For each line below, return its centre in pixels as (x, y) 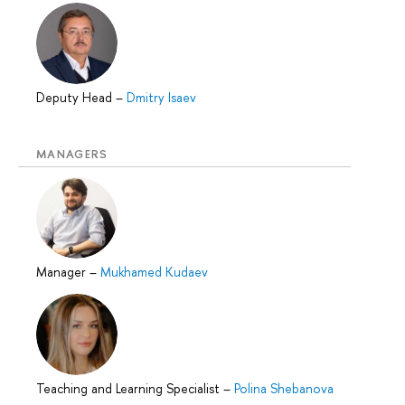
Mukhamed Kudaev (154, 272)
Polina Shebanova (284, 389)
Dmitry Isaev (161, 97)
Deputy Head (76, 97)
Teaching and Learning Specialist (130, 389)
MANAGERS (72, 153)
